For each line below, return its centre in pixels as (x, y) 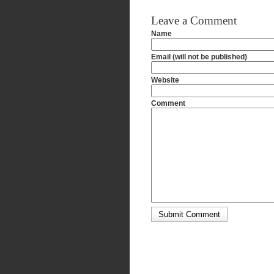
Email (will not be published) (199, 57)
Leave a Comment (194, 20)
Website (165, 80)
